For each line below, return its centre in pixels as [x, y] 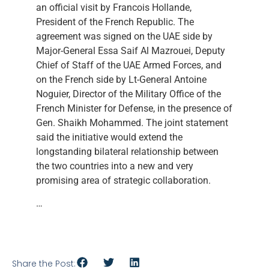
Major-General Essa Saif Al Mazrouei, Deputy [131, 50]
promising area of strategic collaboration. [123, 180]
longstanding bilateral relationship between [127, 151]
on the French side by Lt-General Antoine [121, 79]
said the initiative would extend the [109, 137]
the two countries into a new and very [115, 166]
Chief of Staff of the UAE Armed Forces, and [129, 65]
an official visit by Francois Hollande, [114, 7]
